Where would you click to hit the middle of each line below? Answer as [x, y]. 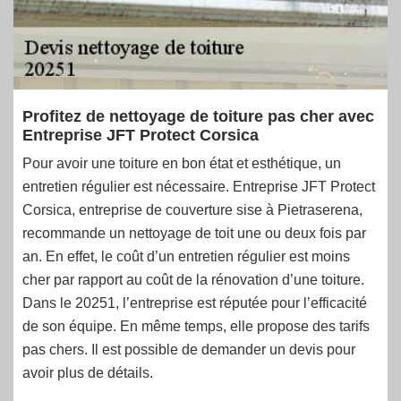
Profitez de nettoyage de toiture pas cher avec [198, 116]
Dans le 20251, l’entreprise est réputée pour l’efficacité [195, 303]
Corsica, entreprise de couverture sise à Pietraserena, [192, 210]
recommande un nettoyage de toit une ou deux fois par [194, 233]
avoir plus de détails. [88, 373]
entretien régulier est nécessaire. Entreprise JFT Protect [199, 187]
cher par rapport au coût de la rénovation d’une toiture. [193, 280]
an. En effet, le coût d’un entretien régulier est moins [186, 256]
